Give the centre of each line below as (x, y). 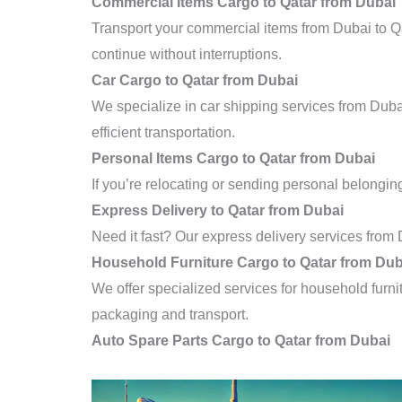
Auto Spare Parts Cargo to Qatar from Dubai (241, 341)
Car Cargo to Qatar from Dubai (195, 81)
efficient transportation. (163, 133)
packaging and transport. (170, 315)
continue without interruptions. (187, 55)
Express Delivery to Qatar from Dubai (218, 211)
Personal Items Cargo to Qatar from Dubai (233, 159)
